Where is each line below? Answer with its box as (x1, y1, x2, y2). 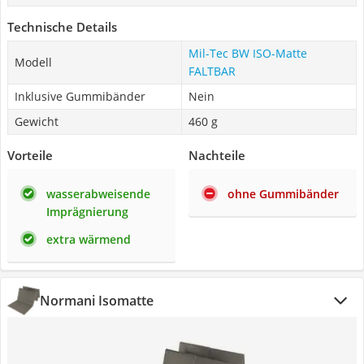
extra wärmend (46, 232, 131, 247)
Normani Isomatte (40, 292, 154, 310)
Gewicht (15, 114, 58, 129)
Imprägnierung (46, 204, 128, 219)
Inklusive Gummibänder (15, 89, 145, 104)
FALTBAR (188, 63, 236, 79)
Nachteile (188, 147, 245, 163)
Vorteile (7, 147, 53, 163)
